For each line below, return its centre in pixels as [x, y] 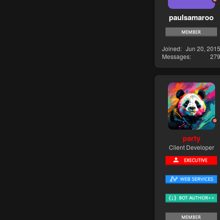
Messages [176, 56]
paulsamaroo [191, 17]
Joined [171, 48]
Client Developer [191, 147]
